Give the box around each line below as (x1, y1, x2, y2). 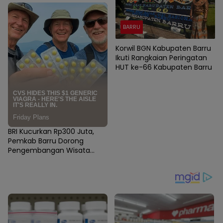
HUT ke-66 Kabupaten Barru (115, 62, 212, 73)
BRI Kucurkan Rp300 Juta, (8, 126, 94, 136)
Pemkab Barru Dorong (8, 135, 84, 146)
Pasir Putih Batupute (8, 154, 78, 165)
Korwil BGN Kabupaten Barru (115, 43, 211, 54)
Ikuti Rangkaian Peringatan (115, 53, 207, 63)
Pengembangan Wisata (8, 145, 90, 155)
